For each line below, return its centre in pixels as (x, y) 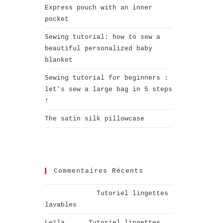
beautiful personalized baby (99, 48)
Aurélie (59, 193)
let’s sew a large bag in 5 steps (109, 89)
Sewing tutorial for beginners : (107, 78)
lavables (61, 205)
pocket (57, 19)
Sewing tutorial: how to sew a (103, 37)
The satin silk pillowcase (95, 118)
